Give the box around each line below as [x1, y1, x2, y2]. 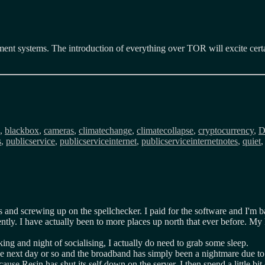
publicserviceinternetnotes [141, 135, 238, 146]
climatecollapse [137, 125, 193, 135]
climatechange [79, 125, 132, 135]
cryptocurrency [198, 125, 254, 135]
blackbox [5, 125, 39, 135]
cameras [44, 125, 74, 135]
